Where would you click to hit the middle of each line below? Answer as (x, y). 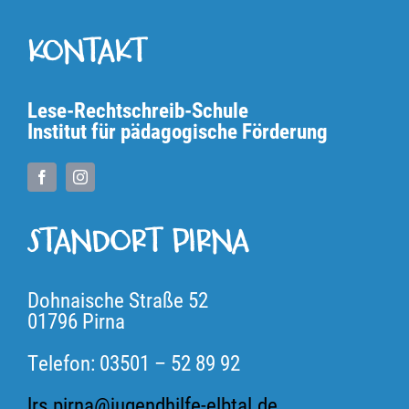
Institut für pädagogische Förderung (177, 130)
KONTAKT (87, 53)
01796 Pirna (76, 320)
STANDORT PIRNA (137, 243)
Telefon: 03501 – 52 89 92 (133, 362)
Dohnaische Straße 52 (117, 299)
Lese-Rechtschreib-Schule (137, 109)
